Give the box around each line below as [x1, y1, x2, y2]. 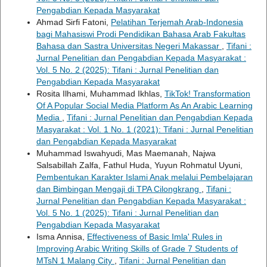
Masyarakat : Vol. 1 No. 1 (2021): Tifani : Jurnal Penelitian [36, 124, 253, 134]
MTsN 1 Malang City [36, 255, 114, 265]
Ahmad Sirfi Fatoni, [36, 17, 111, 27]
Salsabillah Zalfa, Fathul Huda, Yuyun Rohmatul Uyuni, [36, 160, 243, 170]
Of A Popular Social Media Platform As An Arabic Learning [36, 100, 253, 110]
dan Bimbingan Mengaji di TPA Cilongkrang [36, 184, 201, 194]
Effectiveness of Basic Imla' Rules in [86, 231, 222, 241]
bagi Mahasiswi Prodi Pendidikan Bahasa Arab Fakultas [36, 29, 246, 39]
